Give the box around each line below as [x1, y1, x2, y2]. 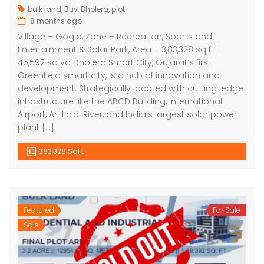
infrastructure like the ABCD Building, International [18, 95, 222, 107]
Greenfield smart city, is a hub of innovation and [18, 69, 220, 81]
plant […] [18, 121, 54, 133]
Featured [24, 204, 54, 215]
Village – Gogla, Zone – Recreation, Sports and [18, 30, 212, 42]
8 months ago [28, 15, 82, 26]
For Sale [213, 204, 240, 215]
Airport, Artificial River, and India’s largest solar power [18, 108, 237, 120]
